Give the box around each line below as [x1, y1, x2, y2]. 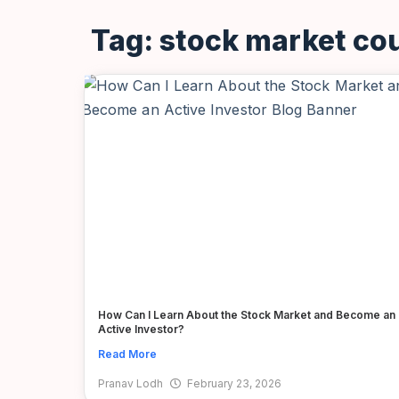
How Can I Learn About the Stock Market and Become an [98, 308, 395, 322]
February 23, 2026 [187, 377, 281, 391]
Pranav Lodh [98, 377, 163, 391]
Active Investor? [98, 322, 184, 337]
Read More [98, 347, 157, 362]
